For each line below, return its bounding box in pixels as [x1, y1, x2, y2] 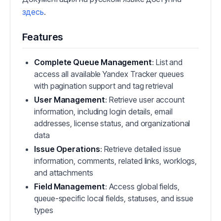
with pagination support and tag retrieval [34, 81, 173, 91]
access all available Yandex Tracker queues [34, 69, 184, 79]
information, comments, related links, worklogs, [34, 156, 197, 166]
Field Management [34, 182, 105, 192]
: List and [152, 57, 183, 68]
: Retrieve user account [105, 95, 184, 105]
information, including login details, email [34, 107, 173, 117]
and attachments [34, 168, 93, 178]
